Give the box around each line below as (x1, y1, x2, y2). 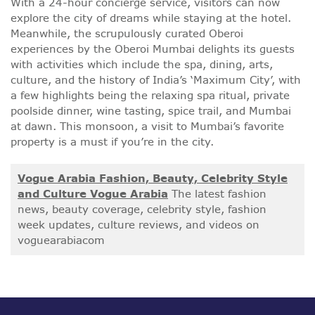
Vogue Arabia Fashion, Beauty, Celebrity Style (18, 171, 288, 186)
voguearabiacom (18, 233, 105, 248)
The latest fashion (168, 186, 266, 202)
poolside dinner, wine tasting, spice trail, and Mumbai (11, 103, 291, 119)
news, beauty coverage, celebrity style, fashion (18, 202, 266, 217)
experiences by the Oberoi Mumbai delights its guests (11, 41, 295, 57)
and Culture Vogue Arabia (18, 186, 168, 202)
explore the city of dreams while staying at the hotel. (11, 11, 291, 26)
